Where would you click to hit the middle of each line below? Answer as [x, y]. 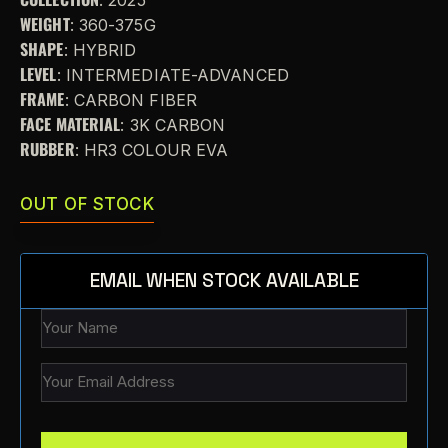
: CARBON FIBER [130, 99]
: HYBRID [100, 49]
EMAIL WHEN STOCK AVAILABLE [224, 280]
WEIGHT [45, 23]
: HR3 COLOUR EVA [151, 149]
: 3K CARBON [173, 124]
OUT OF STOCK [87, 203]
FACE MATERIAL [70, 123]
